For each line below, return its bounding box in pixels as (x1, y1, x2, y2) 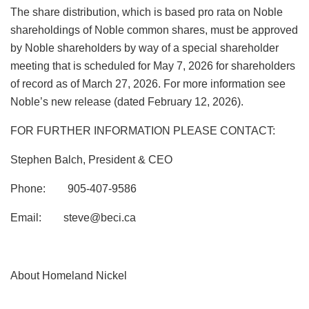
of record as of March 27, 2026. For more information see (10, 77, 286, 90)
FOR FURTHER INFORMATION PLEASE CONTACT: (10, 124, 275, 137)
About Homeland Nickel (10, 269, 127, 281)
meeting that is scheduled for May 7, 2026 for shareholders (10, 59, 295, 72)
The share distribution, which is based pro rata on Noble (10, 6, 283, 18)
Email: (10, 211, 63, 223)
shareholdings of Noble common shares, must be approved (10, 23, 298, 36)
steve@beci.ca (63, 211, 136, 223)
